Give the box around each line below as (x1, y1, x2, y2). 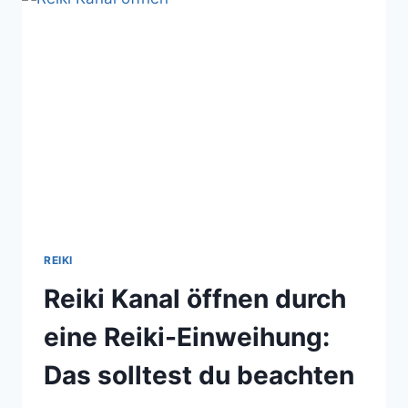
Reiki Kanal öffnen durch (44, 282, 346, 314)
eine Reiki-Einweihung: (44, 321, 330, 352)
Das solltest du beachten (44, 359, 354, 391)
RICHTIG (136, 19, 192, 35)
